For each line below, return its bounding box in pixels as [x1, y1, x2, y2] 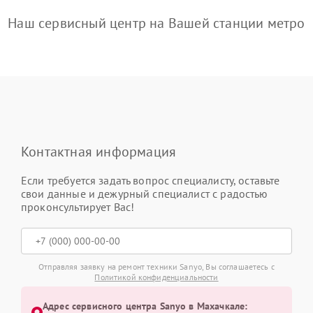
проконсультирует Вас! [21, 200, 135, 214]
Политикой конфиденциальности [94, 272, 219, 282]
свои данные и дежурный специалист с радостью [21, 187, 268, 201]
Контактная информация [21, 143, 177, 161]
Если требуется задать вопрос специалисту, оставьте [21, 173, 280, 187]
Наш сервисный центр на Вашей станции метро [8, 14, 305, 32]
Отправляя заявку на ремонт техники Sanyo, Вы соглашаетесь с [38, 261, 275, 272]
